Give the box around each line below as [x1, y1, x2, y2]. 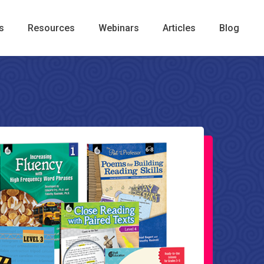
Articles [163, 22, 196, 34]
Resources [28, 22, 75, 34]
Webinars [98, 22, 139, 34]
